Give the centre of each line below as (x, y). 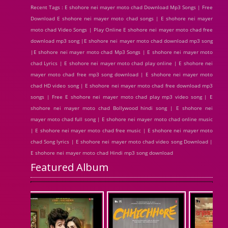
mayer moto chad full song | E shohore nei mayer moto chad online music (122, 119)
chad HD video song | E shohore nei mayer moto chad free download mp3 (122, 85)
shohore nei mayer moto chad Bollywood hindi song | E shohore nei (122, 108)
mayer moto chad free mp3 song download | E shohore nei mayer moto (122, 74)
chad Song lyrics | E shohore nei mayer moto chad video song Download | (122, 141)
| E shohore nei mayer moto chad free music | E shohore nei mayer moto (122, 130)
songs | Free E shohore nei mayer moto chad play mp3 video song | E (122, 97)
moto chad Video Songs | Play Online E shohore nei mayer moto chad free (122, 30)
